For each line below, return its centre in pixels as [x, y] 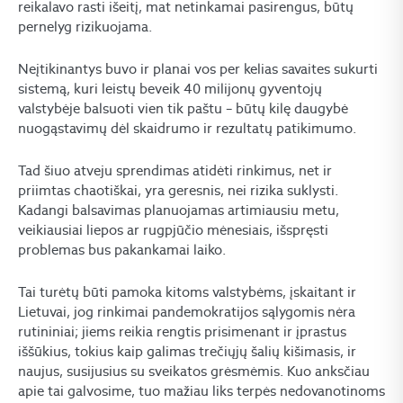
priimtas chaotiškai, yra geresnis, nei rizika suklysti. [178, 190]
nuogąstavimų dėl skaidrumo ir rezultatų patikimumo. [187, 128]
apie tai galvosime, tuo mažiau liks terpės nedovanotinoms [201, 390]
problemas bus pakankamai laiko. [122, 249]
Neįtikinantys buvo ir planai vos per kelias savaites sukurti [198, 68]
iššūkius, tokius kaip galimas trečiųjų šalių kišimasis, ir [187, 351]
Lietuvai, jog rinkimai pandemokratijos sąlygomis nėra [187, 311]
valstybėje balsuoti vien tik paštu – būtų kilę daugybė [183, 108]
